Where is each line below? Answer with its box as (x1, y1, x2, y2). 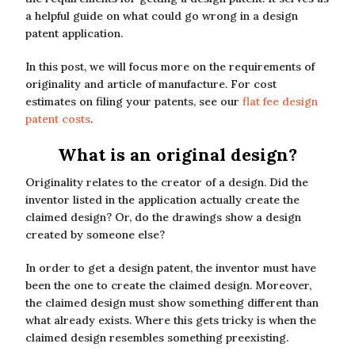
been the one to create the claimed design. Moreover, (25, 278, 311, 292)
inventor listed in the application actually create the (25, 193, 300, 207)
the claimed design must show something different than (25, 296, 319, 310)
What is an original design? (58, 143, 297, 166)
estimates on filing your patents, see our (25, 94, 242, 109)
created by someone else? (25, 227, 165, 242)
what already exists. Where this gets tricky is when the (25, 313, 316, 327)
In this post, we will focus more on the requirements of (25, 59, 315, 74)
